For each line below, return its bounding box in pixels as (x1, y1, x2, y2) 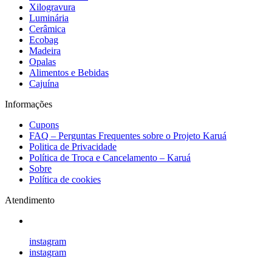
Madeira (29, 46, 61, 56)
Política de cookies (29, 174, 101, 185)
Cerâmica (29, 24, 66, 35)
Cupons (29, 120, 59, 131)
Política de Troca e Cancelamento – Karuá (29, 152, 191, 163)
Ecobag (29, 35, 58, 46)
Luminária (29, 13, 69, 24)
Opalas (29, 56, 56, 67)
